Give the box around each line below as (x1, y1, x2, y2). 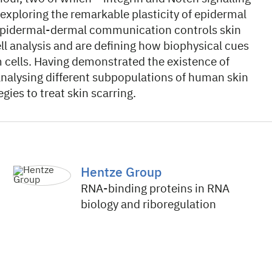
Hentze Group (81, 167, 162, 180)
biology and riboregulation (81, 199, 217, 211)
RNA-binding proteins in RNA (81, 183, 230, 195)
